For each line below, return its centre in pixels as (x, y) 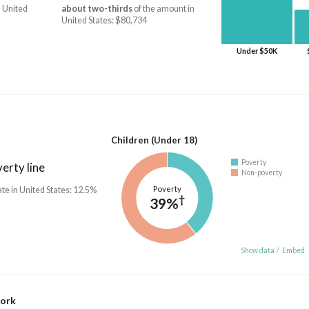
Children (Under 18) (154, 140)
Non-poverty (261, 172)
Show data (257, 250)
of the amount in (163, 9)
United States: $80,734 (104, 21)
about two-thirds (97, 9)
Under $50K (257, 51)
